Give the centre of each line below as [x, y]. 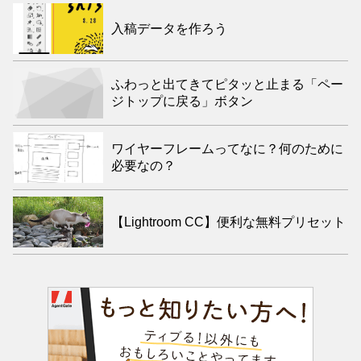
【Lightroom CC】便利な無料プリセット [228, 222]
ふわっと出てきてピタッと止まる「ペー [227, 85]
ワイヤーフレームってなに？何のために [227, 149]
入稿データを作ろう [169, 29]
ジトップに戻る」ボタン [182, 102]
